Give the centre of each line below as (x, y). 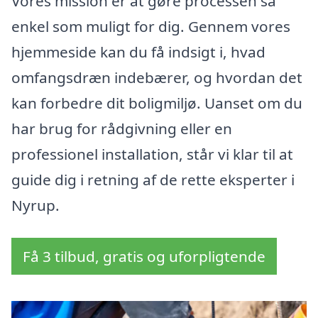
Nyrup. (35, 205)
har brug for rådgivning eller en (122, 129)
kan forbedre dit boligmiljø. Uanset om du (157, 103)
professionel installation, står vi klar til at (152, 154)
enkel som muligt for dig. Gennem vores (151, 27)
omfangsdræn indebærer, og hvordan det (157, 78)
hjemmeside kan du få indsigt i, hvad (138, 52)
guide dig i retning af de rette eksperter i (153, 180)
